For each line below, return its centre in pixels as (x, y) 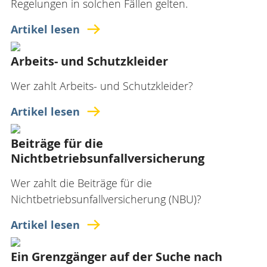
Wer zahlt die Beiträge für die (81, 183)
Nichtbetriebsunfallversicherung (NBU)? (106, 199)
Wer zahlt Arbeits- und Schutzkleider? (102, 86)
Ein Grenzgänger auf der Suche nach (117, 257)
